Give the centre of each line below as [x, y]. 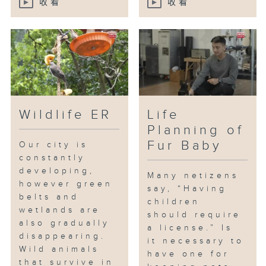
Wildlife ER [66, 115]
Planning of [196, 131]
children [174, 202]
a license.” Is [190, 228]
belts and [49, 197]
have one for [189, 254]
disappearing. [63, 237]
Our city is [54, 145]
